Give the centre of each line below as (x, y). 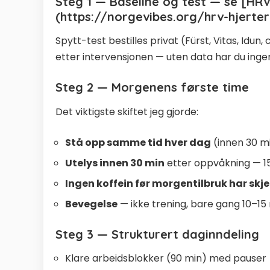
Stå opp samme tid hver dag (138, 142)
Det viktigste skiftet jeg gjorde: (127, 111)
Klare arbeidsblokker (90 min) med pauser (166, 259)
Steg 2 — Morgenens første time (152, 87)
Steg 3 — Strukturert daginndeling (157, 234)
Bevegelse (91, 204)
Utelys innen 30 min (115, 163)
